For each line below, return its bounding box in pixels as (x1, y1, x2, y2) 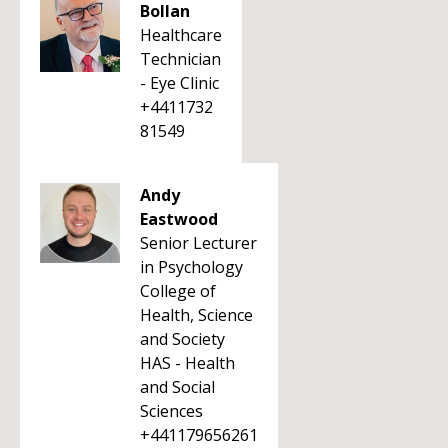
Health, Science (140, 304, 253, 326)
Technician (140, 48, 221, 70)
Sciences (140, 400, 203, 422)
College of (140, 280, 216, 302)
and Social (140, 376, 215, 398)
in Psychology (140, 256, 243, 278)
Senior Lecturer (140, 232, 257, 254)
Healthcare (140, 24, 222, 46)
